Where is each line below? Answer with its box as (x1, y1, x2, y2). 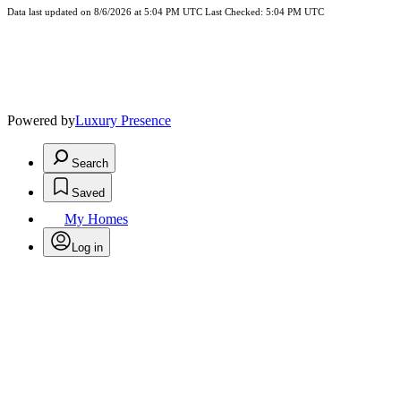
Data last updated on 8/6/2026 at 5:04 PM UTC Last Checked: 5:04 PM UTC (7, 7, 324, 18)
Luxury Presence (75, 113, 171, 129)
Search (72, 157, 108, 171)
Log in (72, 241, 103, 255)
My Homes (64, 211, 128, 227)
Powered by (7, 113, 75, 129)
